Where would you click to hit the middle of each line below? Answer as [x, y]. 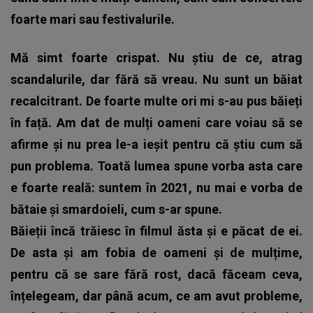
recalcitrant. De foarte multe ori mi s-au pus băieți [156, 101]
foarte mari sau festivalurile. [93, 20]
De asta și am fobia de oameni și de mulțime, [156, 253]
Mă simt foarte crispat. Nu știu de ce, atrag [156, 58]
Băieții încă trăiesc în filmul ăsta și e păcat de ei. [156, 231]
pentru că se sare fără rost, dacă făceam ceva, [156, 275]
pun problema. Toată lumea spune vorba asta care [156, 166]
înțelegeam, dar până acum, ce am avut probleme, [156, 296]
